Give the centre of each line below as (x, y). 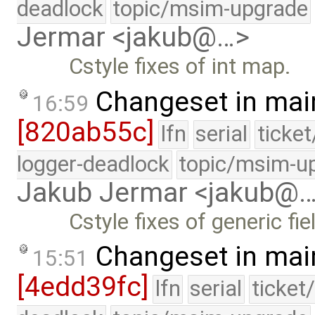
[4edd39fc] (83, 287)
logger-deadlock (93, 164)
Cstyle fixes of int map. (180, 67)
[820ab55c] (85, 132)
